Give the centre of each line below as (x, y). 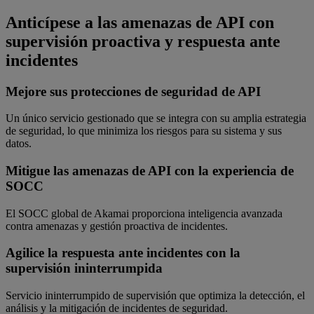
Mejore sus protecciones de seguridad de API (133, 91)
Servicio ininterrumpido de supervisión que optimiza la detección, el (155, 296)
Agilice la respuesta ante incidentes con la (123, 253)
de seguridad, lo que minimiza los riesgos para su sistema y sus (144, 131)
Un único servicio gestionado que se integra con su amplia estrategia (156, 118)
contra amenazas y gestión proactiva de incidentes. (117, 226)
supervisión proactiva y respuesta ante (143, 41)
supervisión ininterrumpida (84, 268)
